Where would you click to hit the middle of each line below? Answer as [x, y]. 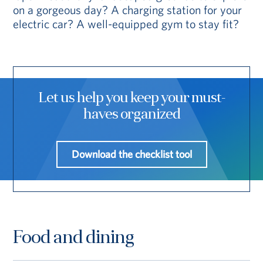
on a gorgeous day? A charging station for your [128, 9]
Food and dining [74, 238]
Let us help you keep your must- [131, 98]
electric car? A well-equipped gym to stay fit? [126, 23]
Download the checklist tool [131, 154]
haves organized [131, 115]
